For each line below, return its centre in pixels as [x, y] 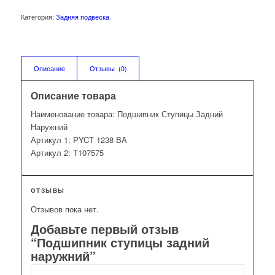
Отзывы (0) [108, 69]
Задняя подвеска [82, 17]
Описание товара [73, 96]
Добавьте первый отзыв [104, 229]
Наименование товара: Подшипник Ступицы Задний [126, 114]
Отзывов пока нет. [64, 209]
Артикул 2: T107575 [67, 153]
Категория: [38, 17]
